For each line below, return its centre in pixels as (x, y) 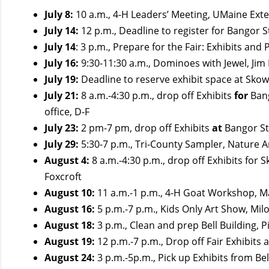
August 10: (70, 192)
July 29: (62, 144)
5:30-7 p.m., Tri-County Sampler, (153, 144)
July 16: (62, 63)
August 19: (70, 241)
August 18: (70, 225)
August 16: (70, 209)
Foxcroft (63, 176)
